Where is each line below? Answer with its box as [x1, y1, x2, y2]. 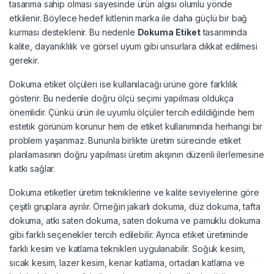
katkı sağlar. [9, 163, 56, 174]
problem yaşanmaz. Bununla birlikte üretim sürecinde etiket [9, 135, 241, 146]
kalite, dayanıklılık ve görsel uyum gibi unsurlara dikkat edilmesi [9, 41, 257, 52]
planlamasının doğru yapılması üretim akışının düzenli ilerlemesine [9, 149, 264, 160]
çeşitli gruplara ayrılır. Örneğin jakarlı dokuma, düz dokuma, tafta [9, 201, 261, 212]
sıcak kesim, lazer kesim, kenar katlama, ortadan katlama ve [9, 257, 245, 268]
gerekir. [9, 55, 39, 66]
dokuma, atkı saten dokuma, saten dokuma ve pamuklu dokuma [9, 215, 261, 226]
